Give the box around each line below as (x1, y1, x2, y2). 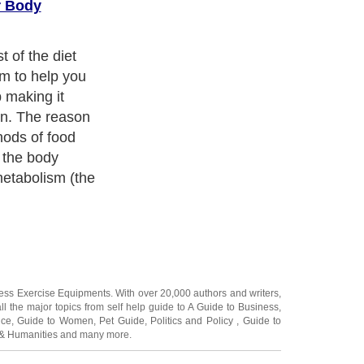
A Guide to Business (188, 301, 279, 313)
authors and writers (193, 287, 279, 299)
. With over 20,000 (110, 287, 194, 299)
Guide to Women (16, 314, 93, 327)
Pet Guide (99, 314, 145, 327)
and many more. (58, 328, 132, 340)
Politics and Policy (149, 314, 237, 327)
